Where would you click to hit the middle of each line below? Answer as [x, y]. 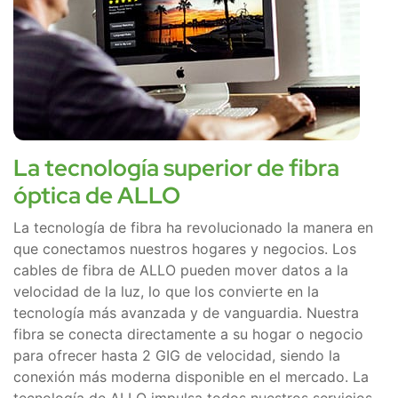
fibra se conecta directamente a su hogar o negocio [188, 334]
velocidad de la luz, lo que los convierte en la [166, 292]
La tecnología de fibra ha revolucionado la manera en [193, 228]
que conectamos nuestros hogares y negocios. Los [185, 249]
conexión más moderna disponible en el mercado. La [191, 377]
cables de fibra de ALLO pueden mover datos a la [181, 271]
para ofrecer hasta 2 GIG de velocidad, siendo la [177, 356]
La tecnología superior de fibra [176, 168]
